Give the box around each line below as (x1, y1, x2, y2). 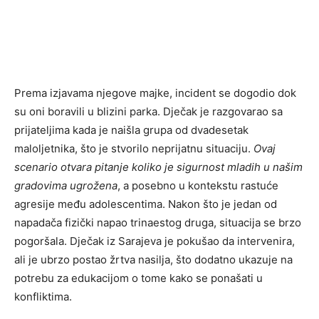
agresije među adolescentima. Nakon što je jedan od (14, 197, 277, 211)
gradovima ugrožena (14, 179, 117, 192)
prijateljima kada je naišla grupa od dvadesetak (14, 123, 249, 137)
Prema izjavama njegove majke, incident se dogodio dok (14, 86, 296, 100)
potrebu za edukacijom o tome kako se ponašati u (14, 271, 263, 285)
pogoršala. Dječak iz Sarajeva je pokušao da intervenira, (14, 234, 295, 248)
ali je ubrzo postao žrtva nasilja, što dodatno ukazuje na (14, 253, 293, 266)
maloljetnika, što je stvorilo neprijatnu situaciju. (14, 142, 253, 155)
